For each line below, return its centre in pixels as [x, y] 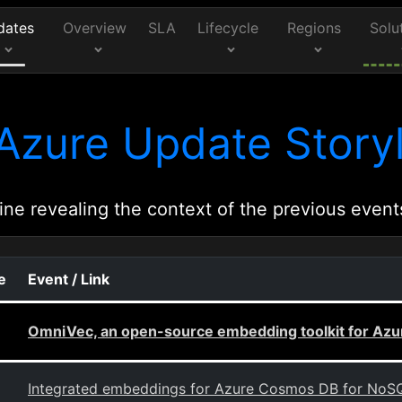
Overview [95, 28]
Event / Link [69, 279]
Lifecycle [228, 28]
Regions [315, 28]
